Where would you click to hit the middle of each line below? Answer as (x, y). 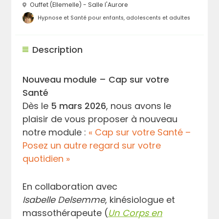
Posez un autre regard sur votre (92, 145)
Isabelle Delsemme (64, 199)
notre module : (56, 132)
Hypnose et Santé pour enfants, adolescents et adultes (114, 18)
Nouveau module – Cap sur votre (96, 79)
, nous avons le (139, 106)
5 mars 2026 (79, 106)
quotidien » (46, 158)
